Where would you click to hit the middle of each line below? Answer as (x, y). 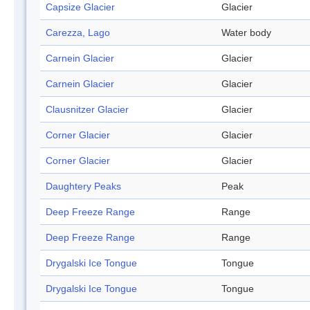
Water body (246, 33)
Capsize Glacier (80, 7)
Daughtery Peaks (83, 186)
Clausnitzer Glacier (87, 110)
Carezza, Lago (78, 33)
